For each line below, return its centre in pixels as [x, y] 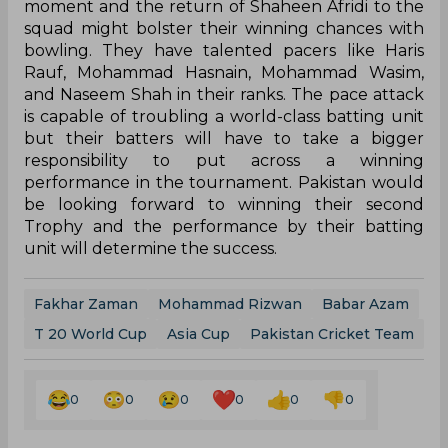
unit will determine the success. [150, 249]
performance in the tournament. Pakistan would [224, 183]
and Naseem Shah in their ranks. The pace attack [224, 95]
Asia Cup [198, 334]
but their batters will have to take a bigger [224, 139]
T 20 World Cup [90, 334]
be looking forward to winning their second [224, 205]
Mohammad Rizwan [230, 304]
